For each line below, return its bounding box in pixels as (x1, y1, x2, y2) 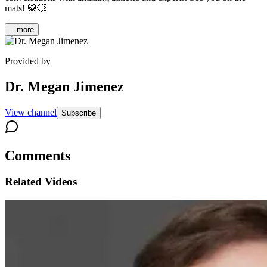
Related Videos (5, 175, 77, 188)
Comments (5, 147, 70, 163)
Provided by (5, 55, 51, 66)
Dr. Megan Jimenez (5, 78, 124, 94)
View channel (5, 107, 57, 117)
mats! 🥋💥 (5, 2, 46, 13)
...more (10, 24, 34, 34)
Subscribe (61, 108, 96, 117)
